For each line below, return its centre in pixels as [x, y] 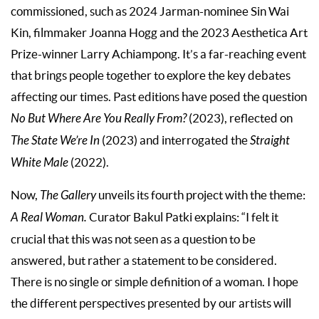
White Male [41, 163]
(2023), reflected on [241, 118]
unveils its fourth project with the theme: [202, 195]
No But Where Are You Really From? [100, 119]
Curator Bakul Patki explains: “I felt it [184, 217]
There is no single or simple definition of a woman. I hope [155, 282]
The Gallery [69, 195]
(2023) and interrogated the [176, 140]
